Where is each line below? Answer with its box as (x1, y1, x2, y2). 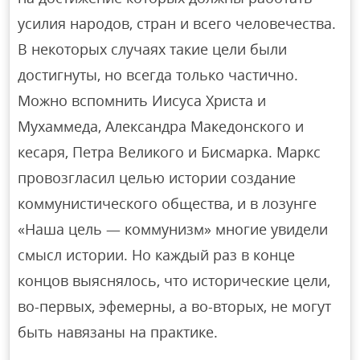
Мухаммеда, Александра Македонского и (18, 117, 305, 137)
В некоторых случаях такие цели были (18, 39, 288, 59)
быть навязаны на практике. (18, 322, 219, 342)
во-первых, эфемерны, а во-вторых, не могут (18, 297, 332, 317)
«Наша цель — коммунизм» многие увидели (18, 219, 329, 239)
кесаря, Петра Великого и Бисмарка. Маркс (18, 142, 321, 162)
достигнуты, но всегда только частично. (18, 65, 299, 85)
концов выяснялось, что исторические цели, (18, 271, 331, 291)
